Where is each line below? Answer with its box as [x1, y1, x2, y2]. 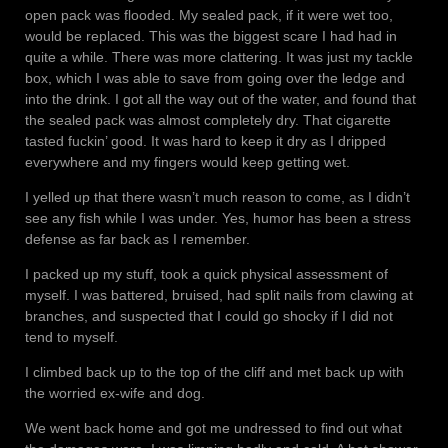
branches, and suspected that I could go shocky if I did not [25, 307, 393, 324]
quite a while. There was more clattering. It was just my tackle [25, 48, 413, 65]
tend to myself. [25, 328, 118, 345]
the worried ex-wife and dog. [25, 384, 205, 401]
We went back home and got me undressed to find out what [25, 419, 402, 436]
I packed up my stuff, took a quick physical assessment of [25, 265, 388, 282]
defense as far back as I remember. [25, 230, 250, 247]
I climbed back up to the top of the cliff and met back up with [25, 363, 404, 380]
